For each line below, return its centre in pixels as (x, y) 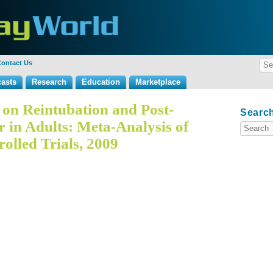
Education (101, 82)
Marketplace (158, 82)
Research (49, 82)
